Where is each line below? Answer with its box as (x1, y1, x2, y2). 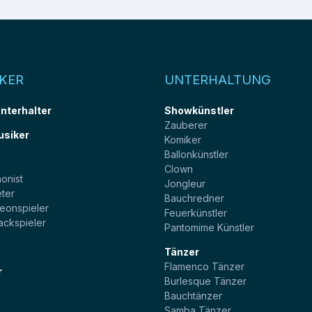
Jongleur (164, 177, 205, 189)
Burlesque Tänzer (164, 274, 247, 287)
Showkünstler (164, 104, 234, 116)
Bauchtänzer (164, 289, 222, 302)
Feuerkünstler (164, 206, 227, 219)
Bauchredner (164, 192, 224, 204)
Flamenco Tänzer (164, 260, 244, 272)
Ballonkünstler (164, 148, 228, 160)
